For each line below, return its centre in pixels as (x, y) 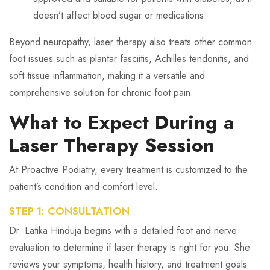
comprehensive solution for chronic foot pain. (101, 93)
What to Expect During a (122, 122)
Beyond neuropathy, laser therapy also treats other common (130, 42)
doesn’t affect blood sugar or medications (118, 15)
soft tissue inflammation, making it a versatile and (107, 76)
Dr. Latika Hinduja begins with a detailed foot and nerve (123, 231)
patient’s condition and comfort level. (83, 187)
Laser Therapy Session (112, 145)
